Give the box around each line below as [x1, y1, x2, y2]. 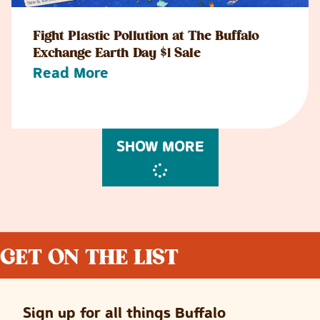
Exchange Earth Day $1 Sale [33, 48, 201, 61]
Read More [33, 64, 109, 82]
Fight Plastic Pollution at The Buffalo [33, 31, 259, 44]
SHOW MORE [116, 137, 204, 156]
